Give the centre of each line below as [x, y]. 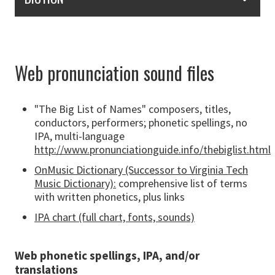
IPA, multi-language [79, 136]
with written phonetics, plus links [110, 197]
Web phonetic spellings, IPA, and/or [107, 255]
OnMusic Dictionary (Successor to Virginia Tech [141, 170]
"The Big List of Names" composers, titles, [133, 109]
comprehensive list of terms [182, 184]
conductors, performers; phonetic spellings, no [141, 123]
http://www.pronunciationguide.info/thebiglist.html [153, 150]
